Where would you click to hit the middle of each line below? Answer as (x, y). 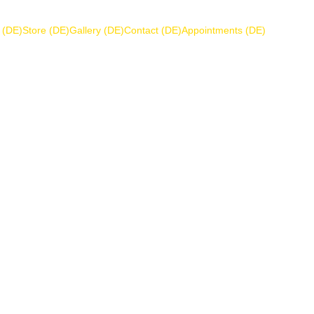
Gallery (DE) (97, 30)
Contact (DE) (153, 30)
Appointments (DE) (224, 30)
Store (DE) (46, 30)
